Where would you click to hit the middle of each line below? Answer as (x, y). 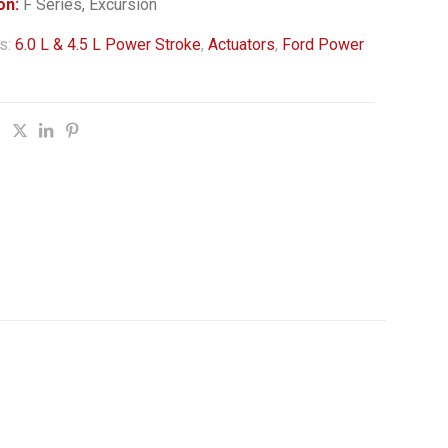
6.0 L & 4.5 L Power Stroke (107, 44)
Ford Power (322, 44)
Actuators (241, 44)
